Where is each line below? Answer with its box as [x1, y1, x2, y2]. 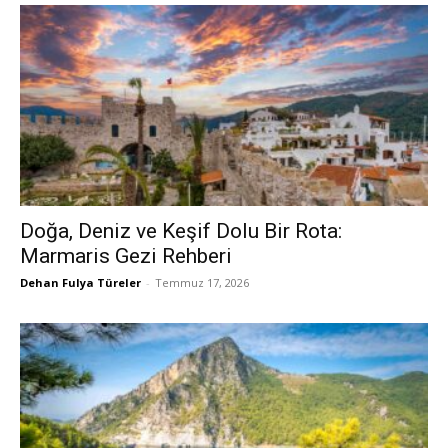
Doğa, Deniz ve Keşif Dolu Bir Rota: [20, 219, 342, 244]
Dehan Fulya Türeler [20, 275, 141, 291]
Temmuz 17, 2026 [155, 275, 249, 291]
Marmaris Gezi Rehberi [20, 244, 232, 269]
